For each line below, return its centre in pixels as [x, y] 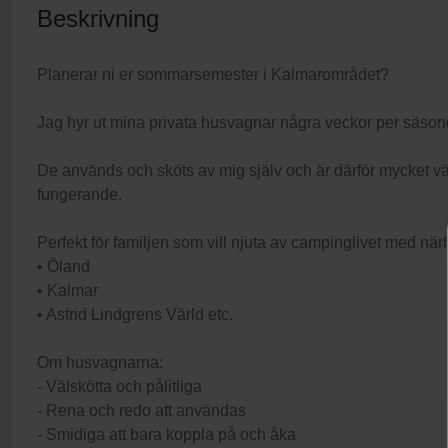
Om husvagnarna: [100, 362]
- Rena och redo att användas [141, 410]
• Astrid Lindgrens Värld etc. [135, 314]
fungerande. [79, 194]
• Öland [63, 266]
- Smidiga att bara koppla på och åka [166, 434]
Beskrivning [98, 18]
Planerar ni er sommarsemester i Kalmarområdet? [213, 74]
